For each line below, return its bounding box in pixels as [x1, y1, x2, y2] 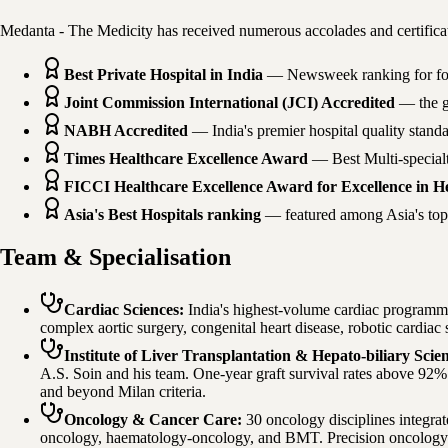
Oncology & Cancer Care [64, 411, 237, 429]
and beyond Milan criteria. [40, 383, 206, 401]
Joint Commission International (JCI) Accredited [64, 94, 395, 112]
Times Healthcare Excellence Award [64, 150, 308, 168]
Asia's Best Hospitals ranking [64, 206, 261, 224]
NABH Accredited [64, 122, 188, 140]
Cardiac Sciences [64, 301, 179, 319]
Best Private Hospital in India [64, 66, 263, 84]
